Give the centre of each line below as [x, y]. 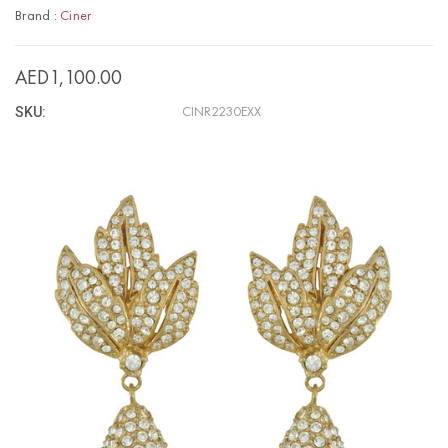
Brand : [37, 15]
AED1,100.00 [68, 78]
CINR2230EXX [222, 111]
